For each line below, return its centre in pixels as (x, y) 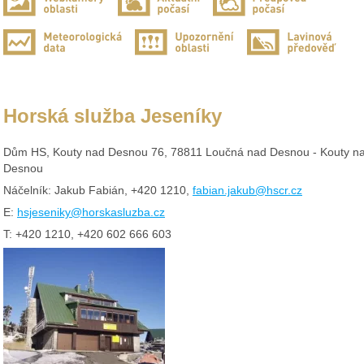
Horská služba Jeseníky (113, 116)
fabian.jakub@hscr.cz (247, 190)
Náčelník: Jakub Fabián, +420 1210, (98, 190)
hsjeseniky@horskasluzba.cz (91, 212)
